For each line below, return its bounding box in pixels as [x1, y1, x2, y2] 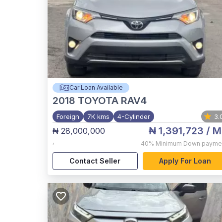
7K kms [87, 112, 110, 120]
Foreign [56, 112, 79, 120]
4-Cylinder [117, 112, 150, 120]
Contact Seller [69, 157, 121, 166]
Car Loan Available [69, 84, 123, 91]
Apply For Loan [159, 157, 211, 166]
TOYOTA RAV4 [78, 95, 147, 107]
